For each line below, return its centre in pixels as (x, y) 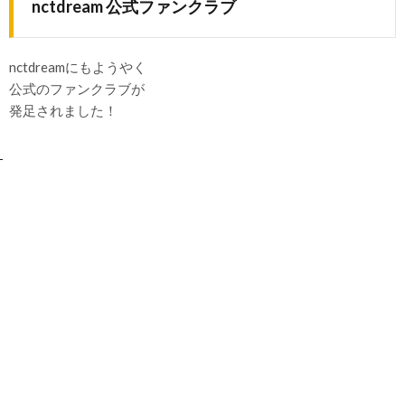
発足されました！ (63, 110)
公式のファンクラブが (77, 89)
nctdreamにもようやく (78, 67)
